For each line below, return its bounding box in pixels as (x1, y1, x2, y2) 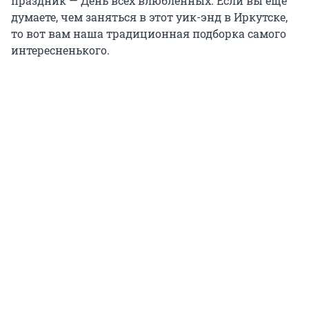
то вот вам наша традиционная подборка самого (11, 26, 286, 41)
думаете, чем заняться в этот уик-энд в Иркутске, (11, 10, 288, 25)
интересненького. (11, 43, 110, 58)
